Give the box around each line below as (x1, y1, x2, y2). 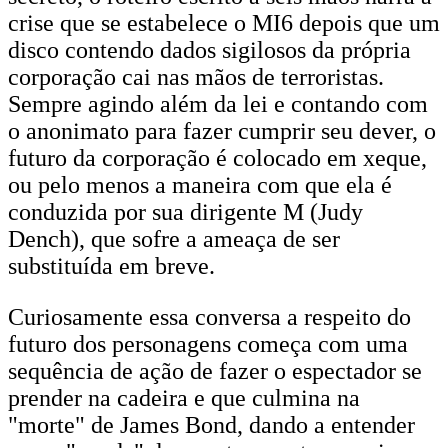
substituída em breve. (8, 253, 215, 279)
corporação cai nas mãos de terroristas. (8, 64, 384, 90)
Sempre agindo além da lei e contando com (8, 91, 428, 117)
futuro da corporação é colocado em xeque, (8, 145, 427, 171)
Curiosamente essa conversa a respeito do (8, 304, 411, 330)
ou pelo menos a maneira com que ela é (8, 172, 392, 198)
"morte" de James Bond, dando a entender (8, 412, 415, 438)
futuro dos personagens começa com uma (8, 331, 408, 357)
